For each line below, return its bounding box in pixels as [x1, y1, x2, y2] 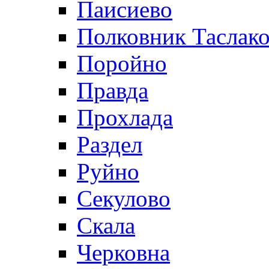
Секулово [77, 185, 171, 211]
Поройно [77, 50, 167, 76]
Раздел [77, 131, 142, 157]
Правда [77, 77, 148, 103]
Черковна [77, 239, 170, 265]
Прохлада [77, 104, 173, 130]
